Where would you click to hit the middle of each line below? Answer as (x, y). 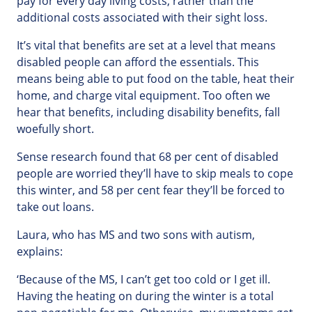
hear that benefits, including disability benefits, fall (148, 112)
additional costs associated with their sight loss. (142, 18)
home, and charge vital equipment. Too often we (143, 96)
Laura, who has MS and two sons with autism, (136, 235)
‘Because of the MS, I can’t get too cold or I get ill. (143, 280)
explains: (40, 252)
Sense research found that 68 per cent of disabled (148, 157)
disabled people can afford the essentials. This (138, 62)
